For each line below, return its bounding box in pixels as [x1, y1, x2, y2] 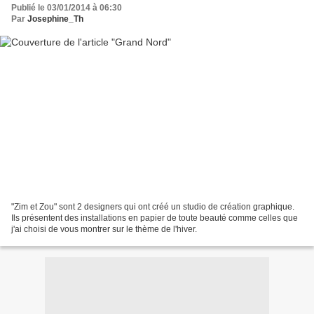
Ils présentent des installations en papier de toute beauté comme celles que [11, 212, 298, 223]
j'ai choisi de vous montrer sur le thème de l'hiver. [11, 224, 197, 234]
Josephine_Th [27, 14, 83, 25]
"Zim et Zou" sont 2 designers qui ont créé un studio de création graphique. [11, 201, 294, 212]
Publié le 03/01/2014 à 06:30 [11, 3, 122, 13]
